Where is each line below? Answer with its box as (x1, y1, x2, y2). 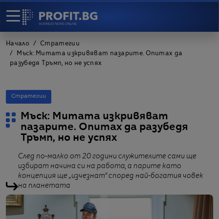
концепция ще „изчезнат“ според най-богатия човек (18, 173, 203, 179)
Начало (6, 41, 29, 47)
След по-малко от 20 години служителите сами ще (18, 153, 197, 160)
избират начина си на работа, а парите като (18, 163, 181, 170)
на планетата (18, 182, 70, 189)
